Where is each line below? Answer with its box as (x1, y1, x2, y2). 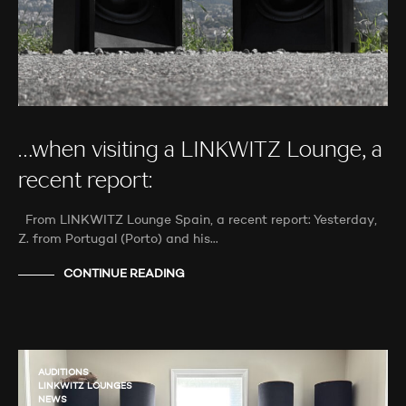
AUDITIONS (38, 367, 89, 377)
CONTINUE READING (63, 268, 185, 281)
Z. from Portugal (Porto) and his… (18, 232, 218, 246)
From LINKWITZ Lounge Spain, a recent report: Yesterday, (18, 213, 377, 227)
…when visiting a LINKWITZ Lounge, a (18, 140, 382, 162)
